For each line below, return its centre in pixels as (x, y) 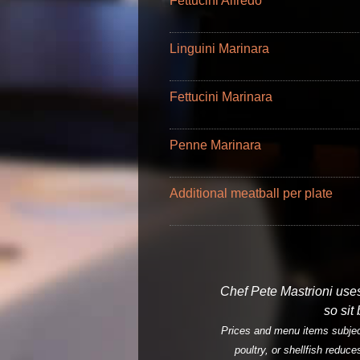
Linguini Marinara (219, 49)
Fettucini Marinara (221, 97)
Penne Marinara (215, 145)
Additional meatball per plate (251, 193)
